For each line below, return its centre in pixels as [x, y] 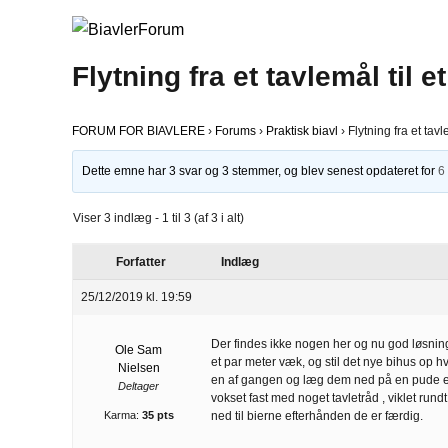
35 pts [157, 414]
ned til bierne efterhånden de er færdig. [317, 415]
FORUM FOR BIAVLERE [138, 130]
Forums [235, 130]
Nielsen [138, 367]
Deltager [138, 385]
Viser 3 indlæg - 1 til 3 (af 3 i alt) [158, 217]
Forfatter [141, 261]
